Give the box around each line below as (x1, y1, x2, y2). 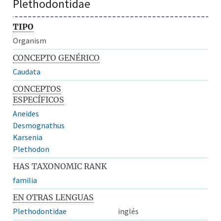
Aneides (13, 108, 39, 118)
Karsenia (13, 132, 43, 142)
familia (13, 175, 37, 185)
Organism (13, 35, 47, 45)
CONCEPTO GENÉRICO (13, 52, 100, 63)
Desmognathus (13, 120, 65, 130)
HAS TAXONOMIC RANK (13, 161, 108, 171)
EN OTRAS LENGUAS (13, 192, 94, 202)
